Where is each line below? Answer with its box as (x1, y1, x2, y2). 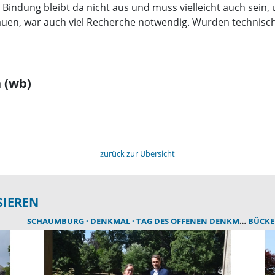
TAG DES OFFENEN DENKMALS (136, 215, 239, 227)
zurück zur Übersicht (100, 147, 175, 159)
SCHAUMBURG (26, 215, 86, 227)
